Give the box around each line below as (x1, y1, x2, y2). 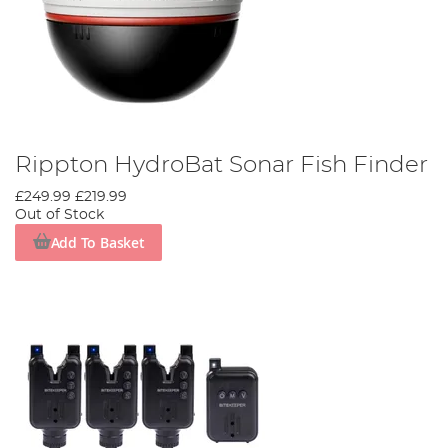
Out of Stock (15, 208, 104, 223)
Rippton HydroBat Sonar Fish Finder (15, 153, 428, 178)
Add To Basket (50, 232, 145, 252)
